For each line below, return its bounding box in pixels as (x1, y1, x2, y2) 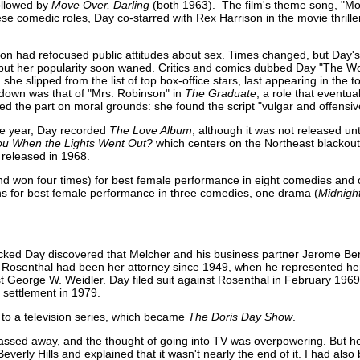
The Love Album (109, 123, 192, 137)
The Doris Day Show (188, 309, 292, 323)
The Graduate (185, 86, 256, 100)
